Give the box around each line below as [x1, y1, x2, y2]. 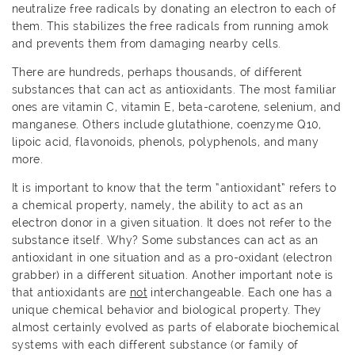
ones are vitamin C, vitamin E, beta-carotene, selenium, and [12, 100, 342, 113]
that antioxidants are [12, 285, 130, 299]
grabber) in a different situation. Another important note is [12, 268, 334, 281]
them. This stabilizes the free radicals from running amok [12, 19, 329, 32]
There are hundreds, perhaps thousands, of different [12, 65, 303, 78]
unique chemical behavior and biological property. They [12, 303, 322, 316]
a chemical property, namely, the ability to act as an [12, 198, 303, 212]
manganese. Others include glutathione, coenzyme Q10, [12, 117, 322, 131]
